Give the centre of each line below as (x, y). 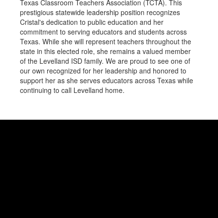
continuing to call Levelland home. (72, 90)
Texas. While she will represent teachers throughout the (106, 42)
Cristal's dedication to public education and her (92, 22)
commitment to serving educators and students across (103, 32)
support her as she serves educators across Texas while (107, 81)
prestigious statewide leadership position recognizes (100, 12)
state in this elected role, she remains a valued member (105, 51)
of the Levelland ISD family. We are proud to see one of (105, 61)
